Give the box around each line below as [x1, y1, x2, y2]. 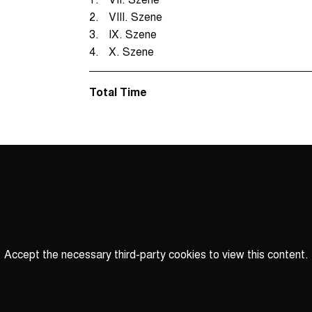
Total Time [89, 83, 147, 100]
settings [155, 272, 192, 286]
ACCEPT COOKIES [167, 280, 256, 295]
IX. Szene [109, 25, 157, 42]
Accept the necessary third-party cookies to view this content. [3, 246, 309, 263]
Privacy [155, 260, 187, 274]
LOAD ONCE [56, 280, 114, 295]
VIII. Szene [109, 8, 162, 24]
